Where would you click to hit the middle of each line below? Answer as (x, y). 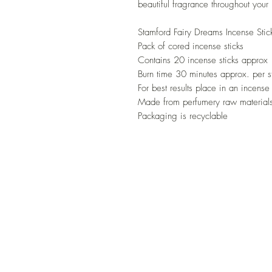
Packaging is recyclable (183, 116)
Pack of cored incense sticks (191, 46)
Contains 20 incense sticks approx (203, 60)
